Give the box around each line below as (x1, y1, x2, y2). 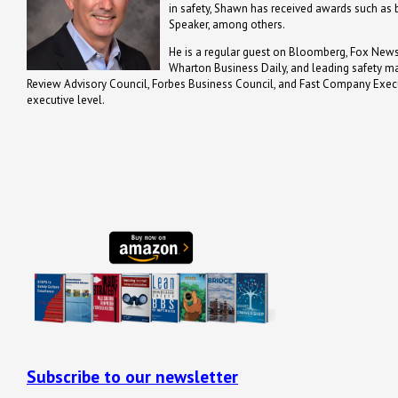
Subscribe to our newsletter (27, 365, 238, 388)
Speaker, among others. (169, 17, 285, 32)
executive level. (27, 92, 105, 107)
